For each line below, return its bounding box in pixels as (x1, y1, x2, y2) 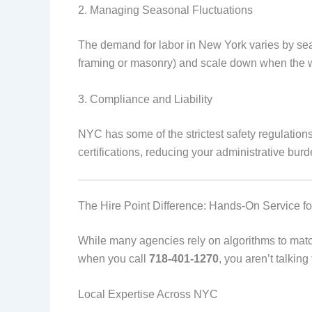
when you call (78, 252, 149, 265)
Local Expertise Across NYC (78, 288, 218, 301)
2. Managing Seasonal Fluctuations (78, 4, 253, 17)
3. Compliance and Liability (78, 93, 212, 105)
